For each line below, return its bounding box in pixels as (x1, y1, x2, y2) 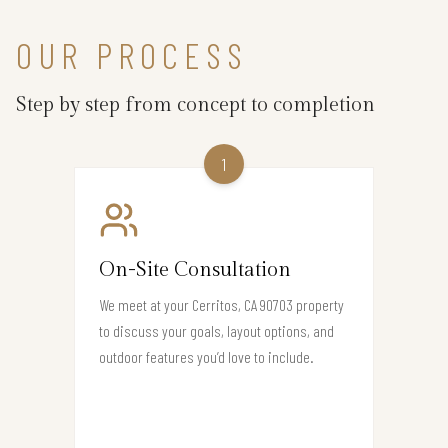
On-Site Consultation (99, 258, 291, 283)
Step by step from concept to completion (16, 93, 375, 118)
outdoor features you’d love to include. (99, 347, 314, 367)
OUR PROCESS (16, 33, 248, 77)
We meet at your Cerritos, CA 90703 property (99, 295, 344, 315)
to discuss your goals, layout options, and (99, 321, 334, 341)
